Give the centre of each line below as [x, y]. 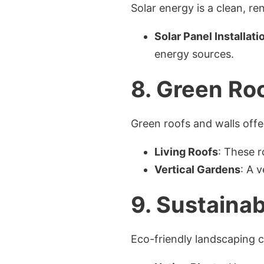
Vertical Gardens [197, 169]
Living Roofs [186, 152]
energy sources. [194, 54]
